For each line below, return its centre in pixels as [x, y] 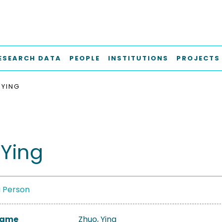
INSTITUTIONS [138, 58]
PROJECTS [198, 58]
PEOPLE [85, 58]
